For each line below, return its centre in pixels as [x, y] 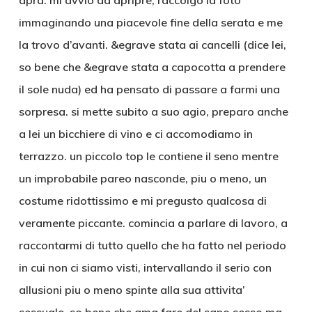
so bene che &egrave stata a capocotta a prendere [152, 67]
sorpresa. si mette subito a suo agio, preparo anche [153, 111]
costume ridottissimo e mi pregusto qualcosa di [142, 201]
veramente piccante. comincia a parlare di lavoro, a [153, 223]
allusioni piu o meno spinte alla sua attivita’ [132, 290]
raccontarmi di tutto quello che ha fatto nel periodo [152, 245]
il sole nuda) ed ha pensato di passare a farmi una [149, 89]
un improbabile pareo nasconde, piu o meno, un [142, 178]
